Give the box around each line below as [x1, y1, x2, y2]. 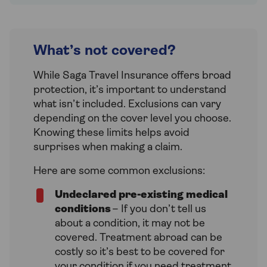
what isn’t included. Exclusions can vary [33, 98, 221, 110]
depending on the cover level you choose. [33, 113, 231, 125]
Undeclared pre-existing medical [55, 189, 228, 201]
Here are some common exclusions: [33, 165, 205, 177]
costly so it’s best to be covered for [55, 246, 225, 258]
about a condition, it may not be [55, 218, 205, 229]
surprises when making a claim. [33, 141, 182, 153]
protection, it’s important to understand [33, 84, 226, 96]
